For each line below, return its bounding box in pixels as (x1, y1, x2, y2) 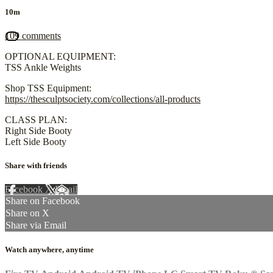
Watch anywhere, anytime (5, 245, 94, 255)
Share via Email (5, 220, 66, 231)
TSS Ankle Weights (5, 62, 81, 73)
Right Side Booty (5, 125, 72, 136)
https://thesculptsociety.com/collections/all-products (5, 93, 200, 104)
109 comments (5, 30, 61, 41)
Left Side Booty (5, 136, 66, 147)
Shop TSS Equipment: (5, 82, 91, 93)
